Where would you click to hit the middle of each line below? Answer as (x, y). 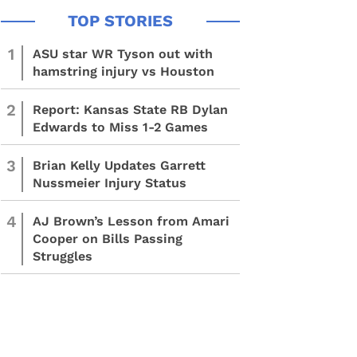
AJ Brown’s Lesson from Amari (131, 221)
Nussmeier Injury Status (110, 183)
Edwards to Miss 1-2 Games (120, 127)
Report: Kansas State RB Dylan (130, 110)
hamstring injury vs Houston (124, 71)
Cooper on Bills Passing (108, 239)
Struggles (63, 256)
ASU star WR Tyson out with (123, 54)
